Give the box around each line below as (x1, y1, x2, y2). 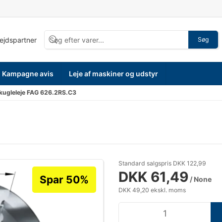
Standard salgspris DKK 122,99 (118, 160, 206, 167)
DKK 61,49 (118, 168, 188, 185)
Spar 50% (40, 173, 89, 186)
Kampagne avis (2, 69, 54, 78)
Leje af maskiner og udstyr (69, 69, 159, 78)
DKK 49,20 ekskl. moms (118, 186, 186, 194)
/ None (188, 175, 212, 183)
